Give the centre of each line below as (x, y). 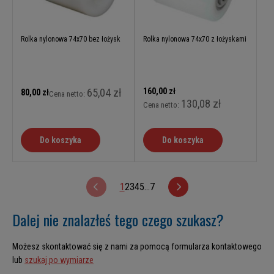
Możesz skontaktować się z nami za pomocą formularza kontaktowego (137, 246)
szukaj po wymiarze (59, 260)
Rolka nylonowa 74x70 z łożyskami (195, 39)
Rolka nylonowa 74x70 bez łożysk (71, 39)
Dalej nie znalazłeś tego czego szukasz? (118, 219)
